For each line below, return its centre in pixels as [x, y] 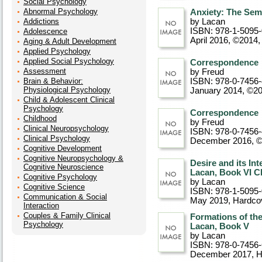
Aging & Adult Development [70, 41]
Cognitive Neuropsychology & [73, 158]
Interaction [41, 206]
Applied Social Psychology [69, 61]
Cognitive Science [54, 187]
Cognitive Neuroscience [63, 167]
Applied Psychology [57, 51]
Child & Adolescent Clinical [69, 100]
